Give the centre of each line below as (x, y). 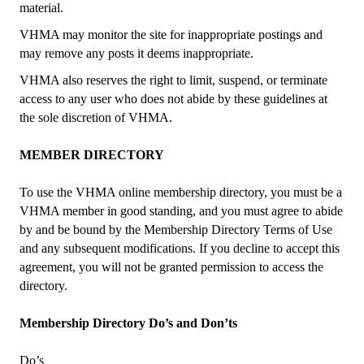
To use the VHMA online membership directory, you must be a (181, 192)
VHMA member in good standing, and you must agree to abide (181, 211)
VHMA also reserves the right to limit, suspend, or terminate (173, 80)
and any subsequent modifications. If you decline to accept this (180, 248)
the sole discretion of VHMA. (96, 117)
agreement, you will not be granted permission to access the (171, 267)
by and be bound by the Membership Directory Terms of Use (176, 230)
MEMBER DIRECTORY (92, 155)
